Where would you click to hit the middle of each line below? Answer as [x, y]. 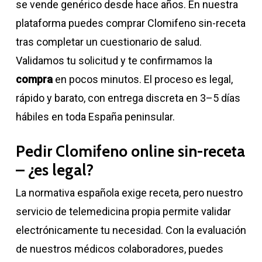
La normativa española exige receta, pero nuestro [129, 192]
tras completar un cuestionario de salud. [108, 42]
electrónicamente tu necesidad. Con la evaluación [131, 230]
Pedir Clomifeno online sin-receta [130, 151]
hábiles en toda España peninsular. [95, 116]
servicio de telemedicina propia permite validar [123, 211]
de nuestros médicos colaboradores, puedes [119, 249]
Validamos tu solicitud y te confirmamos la [114, 60]
